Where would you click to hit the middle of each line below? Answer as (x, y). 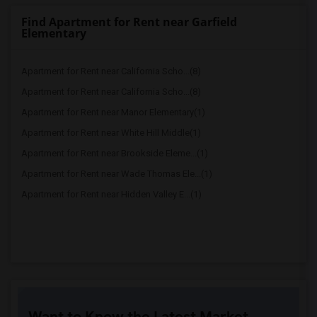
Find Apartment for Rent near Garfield (129, 22)
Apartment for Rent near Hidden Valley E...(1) (111, 194)
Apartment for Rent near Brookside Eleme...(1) (115, 153)
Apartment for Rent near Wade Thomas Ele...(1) (117, 174)
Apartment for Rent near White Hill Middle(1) (111, 133)
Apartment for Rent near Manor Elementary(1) (113, 112)
